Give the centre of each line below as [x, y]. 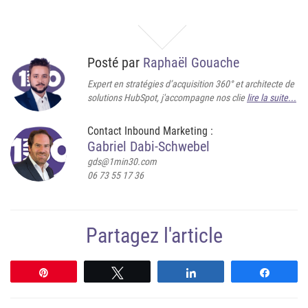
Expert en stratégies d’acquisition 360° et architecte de [191, 84]
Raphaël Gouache [191, 63]
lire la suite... [272, 98]
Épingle [73, 272]
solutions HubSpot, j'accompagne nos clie [167, 98]
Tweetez [149, 272]
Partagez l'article [154, 235]
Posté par [115, 63]
